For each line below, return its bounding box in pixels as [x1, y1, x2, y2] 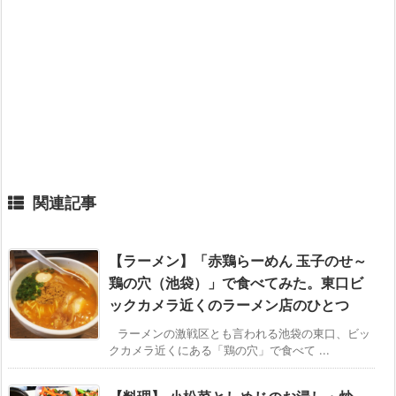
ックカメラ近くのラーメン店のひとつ [109, 296, 349, 315]
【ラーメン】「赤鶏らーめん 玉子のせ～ [109, 252, 367, 270]
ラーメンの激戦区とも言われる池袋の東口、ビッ [118, 326, 370, 341]
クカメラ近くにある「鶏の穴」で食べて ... [109, 343, 330, 358]
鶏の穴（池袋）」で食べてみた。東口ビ [109, 274, 363, 293]
